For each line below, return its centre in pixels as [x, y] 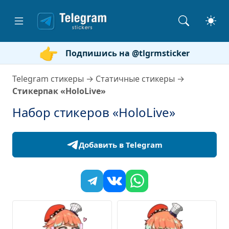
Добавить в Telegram [121, 145]
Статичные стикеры [135, 79]
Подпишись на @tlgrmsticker [128, 53]
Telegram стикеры [48, 79]
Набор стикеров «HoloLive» [94, 112]
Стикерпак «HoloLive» [59, 91]
